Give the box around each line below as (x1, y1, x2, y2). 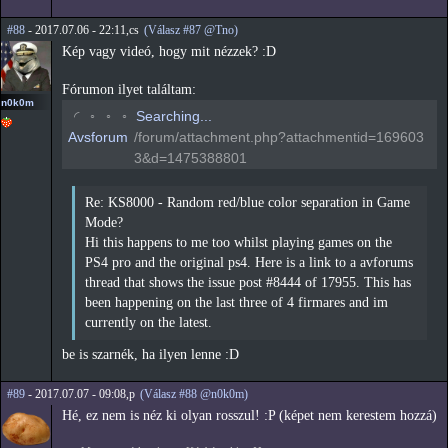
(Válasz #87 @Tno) (144, 23, 238, 38)
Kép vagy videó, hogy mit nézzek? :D (62, 44, 276, 60)
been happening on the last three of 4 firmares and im (85, 294, 388, 310)
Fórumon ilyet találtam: (62, 81, 196, 97)
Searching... (136, 107, 212, 124)
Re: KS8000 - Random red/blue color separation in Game (85, 194, 410, 210)
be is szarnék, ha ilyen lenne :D (62, 346, 239, 362)
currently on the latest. (85, 314, 212, 330)
